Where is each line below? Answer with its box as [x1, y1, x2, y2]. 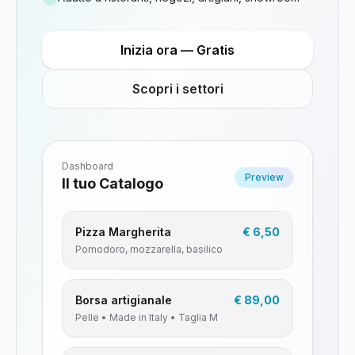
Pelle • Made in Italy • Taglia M [75, 311, 218, 323]
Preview [245, 171, 284, 183]
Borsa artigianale [75, 293, 172, 307]
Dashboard [62, 160, 113, 172]
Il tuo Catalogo [62, 175, 163, 192]
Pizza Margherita [75, 225, 171, 239]
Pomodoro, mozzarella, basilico [75, 243, 223, 255]
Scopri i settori [132, 81, 223, 97]
